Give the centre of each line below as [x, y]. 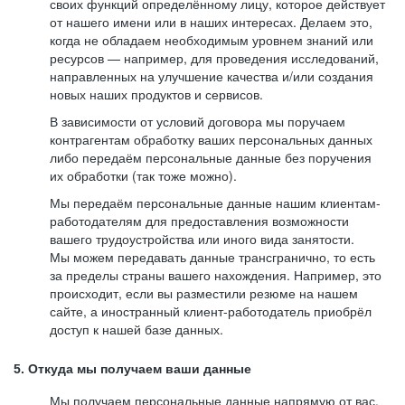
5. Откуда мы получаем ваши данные [132, 369]
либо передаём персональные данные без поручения [211, 157]
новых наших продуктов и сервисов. [156, 94]
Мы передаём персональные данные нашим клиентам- [215, 202]
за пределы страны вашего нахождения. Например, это [216, 275]
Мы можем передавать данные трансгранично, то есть [212, 257]
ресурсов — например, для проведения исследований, [214, 58]
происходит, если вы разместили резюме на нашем [204, 293]
